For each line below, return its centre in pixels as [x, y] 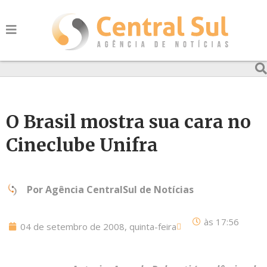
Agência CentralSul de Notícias [119, 190]
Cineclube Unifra [82, 145]
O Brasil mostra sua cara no [128, 122]
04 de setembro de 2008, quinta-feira [98, 226]
